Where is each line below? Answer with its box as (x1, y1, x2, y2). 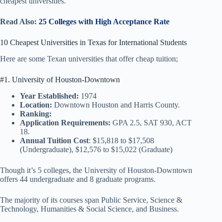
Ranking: (20, 109, 54, 118)
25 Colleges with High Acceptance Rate (39, 17, 169, 26)
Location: (20, 100, 54, 109)
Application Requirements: (20, 118, 112, 127)
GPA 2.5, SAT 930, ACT (112, 118, 192, 127)
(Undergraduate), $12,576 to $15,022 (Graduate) (20, 145, 172, 154)
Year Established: (20, 91, 81, 100)
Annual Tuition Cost (20, 136, 89, 145)
